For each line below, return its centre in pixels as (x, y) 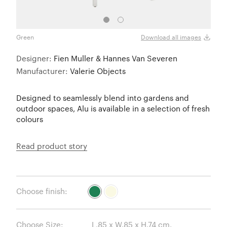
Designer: (35, 58)
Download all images (171, 37)
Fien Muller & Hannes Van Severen (116, 58)
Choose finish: (42, 191)
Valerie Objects (98, 71)
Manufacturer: (43, 71)
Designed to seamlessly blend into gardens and (103, 98)
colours (30, 119)
